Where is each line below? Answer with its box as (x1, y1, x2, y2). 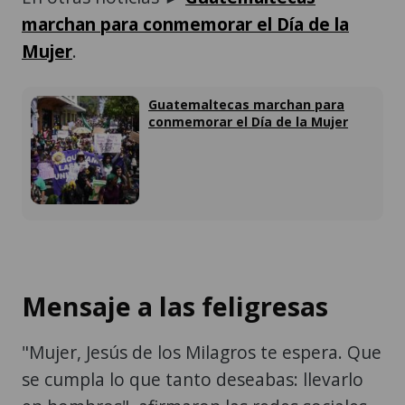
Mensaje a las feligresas (22, 288, 328, 325)
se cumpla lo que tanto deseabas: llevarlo (22, 367, 363, 392)
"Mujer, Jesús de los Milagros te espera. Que (22, 340, 381, 365)
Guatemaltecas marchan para (148, 95, 344, 113)
